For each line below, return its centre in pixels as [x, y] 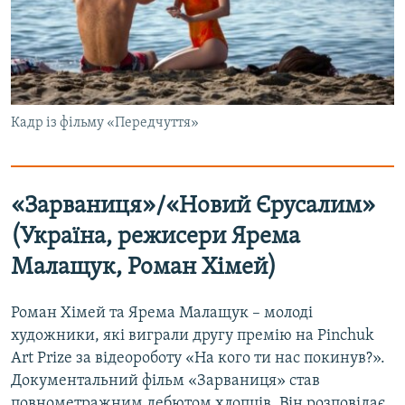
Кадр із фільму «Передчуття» [105, 122]
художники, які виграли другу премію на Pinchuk [193, 335]
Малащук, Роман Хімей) [144, 268]
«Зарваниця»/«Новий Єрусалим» [193, 206]
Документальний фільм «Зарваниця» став [165, 381]
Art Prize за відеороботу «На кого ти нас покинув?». [198, 358]
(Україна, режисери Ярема [155, 237]
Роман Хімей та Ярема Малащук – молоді [162, 313]
